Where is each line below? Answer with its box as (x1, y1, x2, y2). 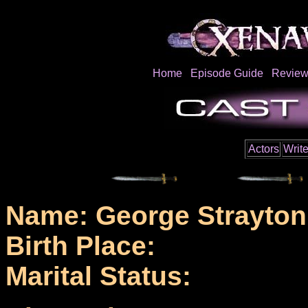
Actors (248, 143, 279, 155)
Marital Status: (5, 261, 191, 291)
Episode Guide (190, 67, 263, 79)
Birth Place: (5, 231, 155, 261)
